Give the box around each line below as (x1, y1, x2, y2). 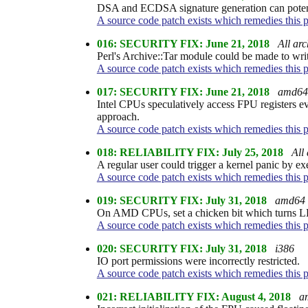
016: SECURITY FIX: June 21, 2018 (96, 37, 269, 49)
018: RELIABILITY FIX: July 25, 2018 (96, 146, 283, 158)
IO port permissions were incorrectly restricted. (96, 254, 300, 267)
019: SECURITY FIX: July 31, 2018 (96, 194, 267, 206)
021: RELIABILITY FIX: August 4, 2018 (96, 290, 291, 302)
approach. (96, 110, 140, 122)
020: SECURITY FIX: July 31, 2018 (96, 242, 267, 254)
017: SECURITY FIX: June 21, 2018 (96, 85, 269, 98)
